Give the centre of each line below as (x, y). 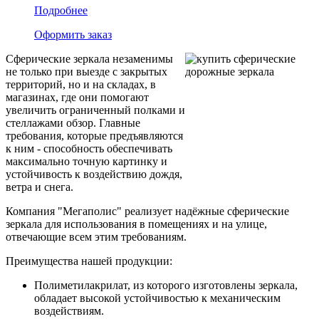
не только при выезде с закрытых (87, 71)
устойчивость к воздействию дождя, (94, 174)
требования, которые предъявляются (94, 135)
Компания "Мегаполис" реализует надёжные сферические (147, 211)
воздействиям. (69, 310)
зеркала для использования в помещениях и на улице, (136, 224)
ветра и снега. (40, 187)
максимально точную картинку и (87, 161)
